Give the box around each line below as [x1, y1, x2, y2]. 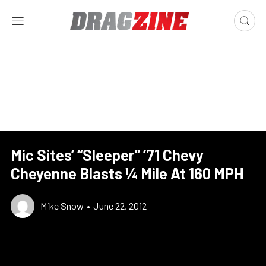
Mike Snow [40, 200, 84, 211]
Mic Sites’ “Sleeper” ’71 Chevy [11, 145, 204, 164]
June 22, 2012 [93, 200, 147, 211]
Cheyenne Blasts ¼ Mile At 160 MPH [11, 164, 243, 182]
